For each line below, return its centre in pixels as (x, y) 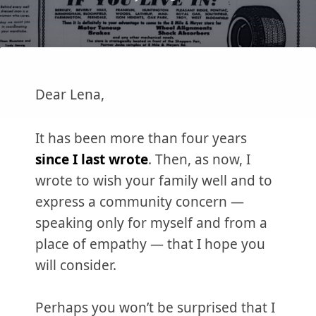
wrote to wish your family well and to (154, 181)
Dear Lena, (70, 95)
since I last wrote (92, 159)
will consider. (76, 265)
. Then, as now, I (199, 159)
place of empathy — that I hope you (150, 244)
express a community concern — (140, 202)
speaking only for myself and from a (151, 223)
